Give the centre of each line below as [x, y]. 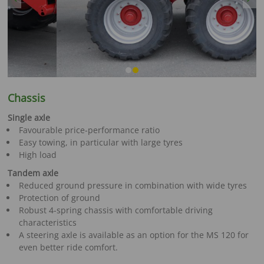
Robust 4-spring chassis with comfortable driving [115, 210]
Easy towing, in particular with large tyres [100, 142]
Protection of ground [59, 197]
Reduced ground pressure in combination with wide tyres [133, 185]
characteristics [47, 222]
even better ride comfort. [68, 247]
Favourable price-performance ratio [89, 130]
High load [37, 154]
